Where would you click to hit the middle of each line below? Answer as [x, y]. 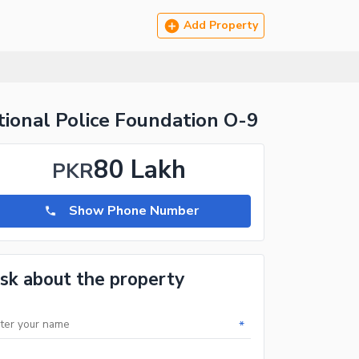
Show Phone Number [134, 211]
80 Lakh [139, 169]
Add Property [221, 25]
